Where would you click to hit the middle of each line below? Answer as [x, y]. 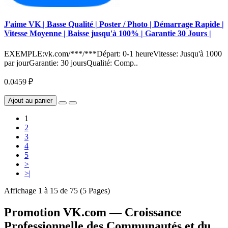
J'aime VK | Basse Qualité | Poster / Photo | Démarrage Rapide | [114, 24]
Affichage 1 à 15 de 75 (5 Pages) [57, 190]
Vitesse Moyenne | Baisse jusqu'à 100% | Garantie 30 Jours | [108, 34]
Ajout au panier [30, 100]
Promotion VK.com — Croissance [93, 212]
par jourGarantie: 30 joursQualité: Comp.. [71, 63]
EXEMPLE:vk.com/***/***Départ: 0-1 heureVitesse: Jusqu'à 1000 [113, 53]
